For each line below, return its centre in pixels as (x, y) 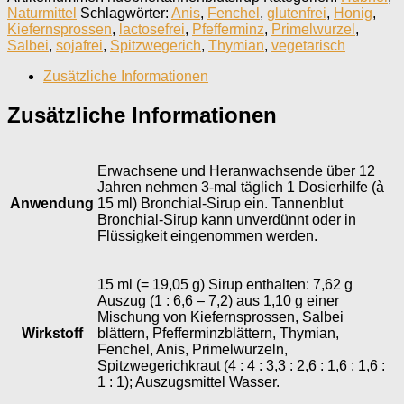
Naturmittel (42, 13)
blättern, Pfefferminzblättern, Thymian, (218, 333)
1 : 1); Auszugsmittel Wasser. (188, 381)
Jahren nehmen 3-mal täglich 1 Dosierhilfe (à (241, 187)
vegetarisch (308, 45)
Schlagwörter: (126, 13)
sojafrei (79, 45)
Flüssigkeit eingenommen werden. (207, 235)
